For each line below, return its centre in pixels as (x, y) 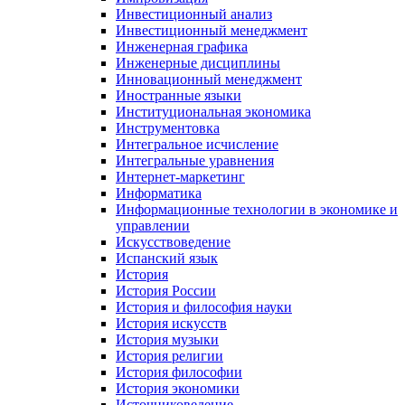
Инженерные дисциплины (198, 62)
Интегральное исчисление (197, 144)
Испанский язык (167, 258)
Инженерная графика (182, 46)
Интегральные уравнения (195, 160)
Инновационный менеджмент (209, 79)
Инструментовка (168, 127)
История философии (179, 372)
